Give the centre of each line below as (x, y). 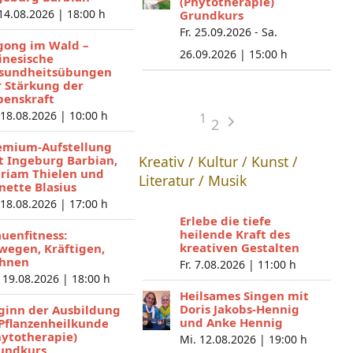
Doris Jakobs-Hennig (239, 309)
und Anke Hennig (231, 322)
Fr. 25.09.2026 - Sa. (228, 32)
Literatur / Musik (192, 180)
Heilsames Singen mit (244, 295)
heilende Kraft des (234, 234)
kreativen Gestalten (239, 247)
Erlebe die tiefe (225, 221)
